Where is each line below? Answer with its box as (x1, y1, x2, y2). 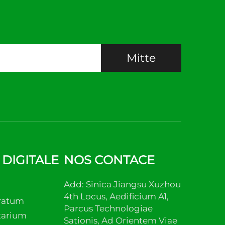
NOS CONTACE (64, 153, 155, 167)
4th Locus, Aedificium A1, (64, 191, 169, 201)
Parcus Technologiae (64, 203, 153, 213)
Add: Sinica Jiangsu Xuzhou (64, 179, 181, 189)
